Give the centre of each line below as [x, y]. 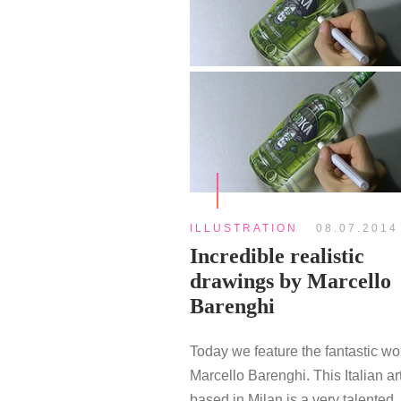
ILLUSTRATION [244, 228]
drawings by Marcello [290, 281]
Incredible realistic [277, 256]
